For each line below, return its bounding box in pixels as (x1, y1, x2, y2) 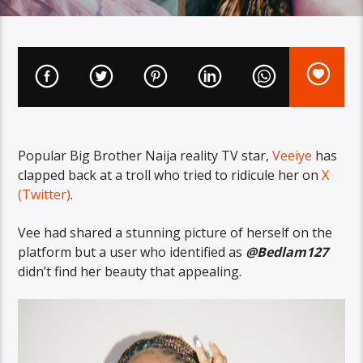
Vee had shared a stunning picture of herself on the (18, 223, 333, 241)
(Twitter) (18, 186, 71, 204)
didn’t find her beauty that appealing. (18, 262, 242, 280)
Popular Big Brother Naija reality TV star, (18, 147, 273, 165)
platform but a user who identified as (18, 242, 246, 261)
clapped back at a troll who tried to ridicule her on (18, 166, 322, 185)
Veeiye (272, 147, 313, 165)
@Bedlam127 (246, 242, 329, 261)
